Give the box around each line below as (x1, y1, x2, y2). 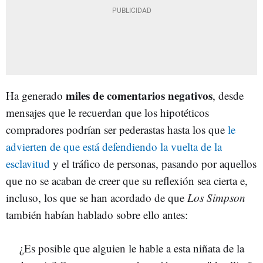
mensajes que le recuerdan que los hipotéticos (6, 105, 209, 120)
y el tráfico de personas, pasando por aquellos (50, 156, 257, 171)
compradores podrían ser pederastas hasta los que (6, 122, 228, 137)
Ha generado (6, 88, 66, 103)
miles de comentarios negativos (66, 87, 213, 103)
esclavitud (6, 156, 50, 171)
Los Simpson (184, 190, 245, 205)
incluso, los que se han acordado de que (6, 190, 184, 205)
